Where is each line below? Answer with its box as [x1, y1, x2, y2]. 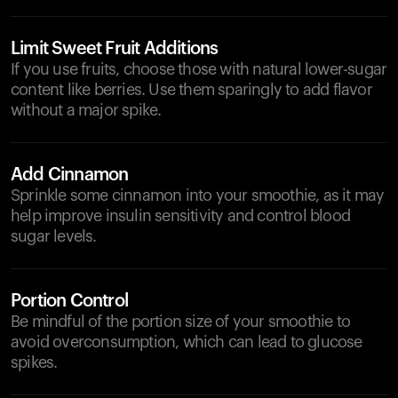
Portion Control [11, 292, 128, 310]
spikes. [11, 354, 58, 370]
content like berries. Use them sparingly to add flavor [11, 82, 372, 98]
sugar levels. [11, 228, 97, 244]
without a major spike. [11, 102, 162, 118]
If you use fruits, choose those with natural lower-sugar [11, 61, 387, 77]
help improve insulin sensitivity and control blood [11, 208, 351, 224]
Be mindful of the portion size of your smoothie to [11, 314, 351, 330]
